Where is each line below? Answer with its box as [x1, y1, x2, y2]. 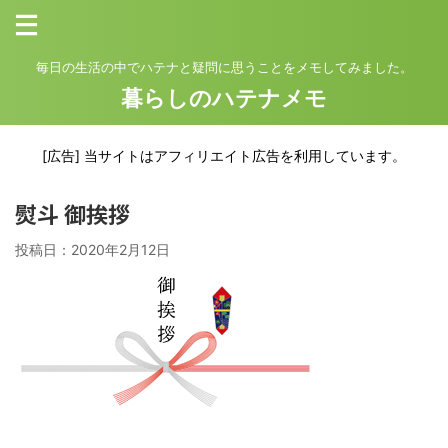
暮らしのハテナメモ [121, 85, 327, 111]
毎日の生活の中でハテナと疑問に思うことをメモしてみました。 [35, 59, 413, 75]
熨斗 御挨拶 [15, 197, 130, 229]
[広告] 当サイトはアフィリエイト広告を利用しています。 [42, 147, 406, 164]
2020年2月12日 [71, 241, 170, 258]
